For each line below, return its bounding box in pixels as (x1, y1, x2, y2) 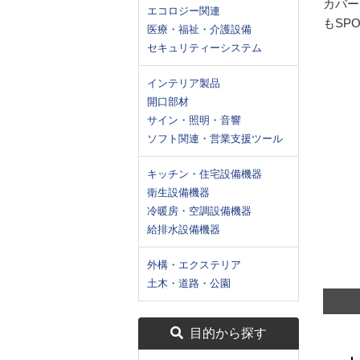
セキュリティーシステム (147, 42, 262, 54)
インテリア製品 (147, 77, 220, 89)
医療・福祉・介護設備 (147, 23, 252, 35)
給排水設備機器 (147, 223, 220, 235)
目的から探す (183, 326, 267, 340)
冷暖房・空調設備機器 (147, 205, 252, 217)
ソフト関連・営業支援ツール (147, 133, 283, 145)
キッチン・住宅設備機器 (147, 168, 262, 180)
